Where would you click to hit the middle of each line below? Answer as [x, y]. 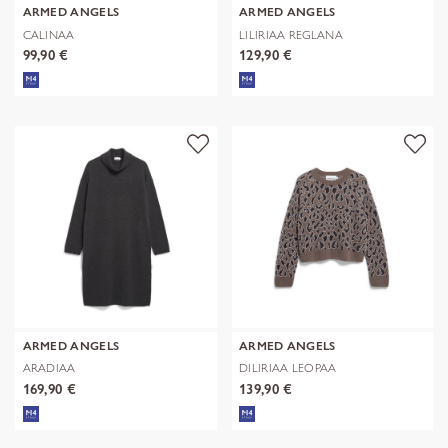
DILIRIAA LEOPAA [288, 368]
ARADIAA [49, 368]
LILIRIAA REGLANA [291, 34]
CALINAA [48, 34]
